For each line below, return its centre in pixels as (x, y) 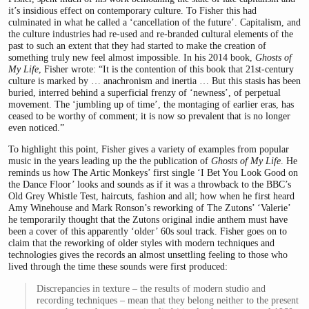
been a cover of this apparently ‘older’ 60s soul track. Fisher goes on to (148, 231)
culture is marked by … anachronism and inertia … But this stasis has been (154, 80)
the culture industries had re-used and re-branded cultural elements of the (151, 33)
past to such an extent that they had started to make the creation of (137, 45)
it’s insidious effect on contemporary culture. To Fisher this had (132, 10)
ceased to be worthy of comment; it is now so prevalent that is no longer (149, 116)
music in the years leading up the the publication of (110, 161)
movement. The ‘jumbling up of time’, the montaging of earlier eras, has (151, 104)
